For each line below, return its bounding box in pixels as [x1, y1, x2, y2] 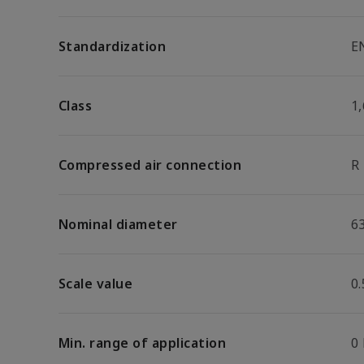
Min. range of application [58, 334, 226, 352]
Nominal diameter [58, 215, 178, 233]
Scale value [58, 275, 133, 292]
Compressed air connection [58, 156, 241, 174]
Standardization [58, 37, 167, 55]
